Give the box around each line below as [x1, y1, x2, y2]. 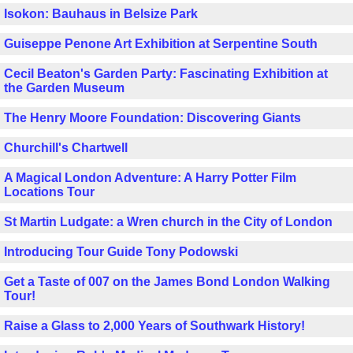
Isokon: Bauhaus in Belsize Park [4, 6, 198, 20]
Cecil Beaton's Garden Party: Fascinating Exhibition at [4, 66, 328, 80]
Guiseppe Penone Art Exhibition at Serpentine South [4, 36, 318, 50]
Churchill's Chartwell [4, 140, 128, 154]
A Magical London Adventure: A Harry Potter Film [4, 170, 296, 184]
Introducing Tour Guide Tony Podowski [4, 244, 238, 258]
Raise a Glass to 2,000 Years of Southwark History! [4, 318, 305, 333]
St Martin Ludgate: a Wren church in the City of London [4, 214, 333, 229]
